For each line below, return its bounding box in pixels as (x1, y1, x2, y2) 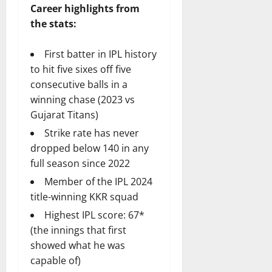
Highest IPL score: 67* (44, 208, 144, 222)
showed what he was (30, 239, 125, 253)
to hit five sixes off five (30, 63, 131, 76)
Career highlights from (30, 2, 140, 16)
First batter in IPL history (44, 47, 157, 61)
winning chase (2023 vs (30, 93, 135, 107)
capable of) (30, 254, 81, 268)
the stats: (30, 17, 76, 31)
